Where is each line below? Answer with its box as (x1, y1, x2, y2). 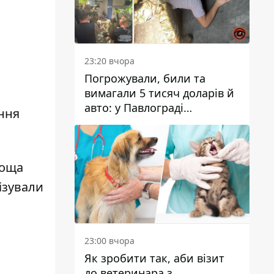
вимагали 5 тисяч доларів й (84, 85, 234, 100)
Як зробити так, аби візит (84, 250, 224, 265)
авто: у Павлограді (84, 100, 183, 115)
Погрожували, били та (84, 70, 206, 86)
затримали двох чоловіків (84, 114, 225, 130)
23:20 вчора (84, 54, 135, 67)
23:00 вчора (84, 234, 135, 246)
